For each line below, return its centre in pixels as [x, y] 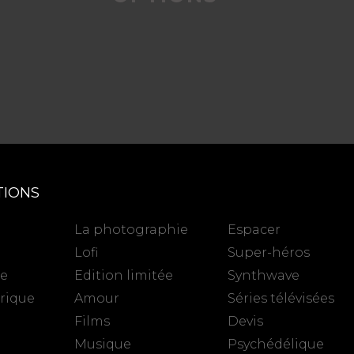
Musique [103, 344]
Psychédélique [276, 344]
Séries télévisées [281, 298]
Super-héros [269, 252]
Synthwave [264, 275]
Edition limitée [124, 275]
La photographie [132, 229]
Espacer [254, 229]
